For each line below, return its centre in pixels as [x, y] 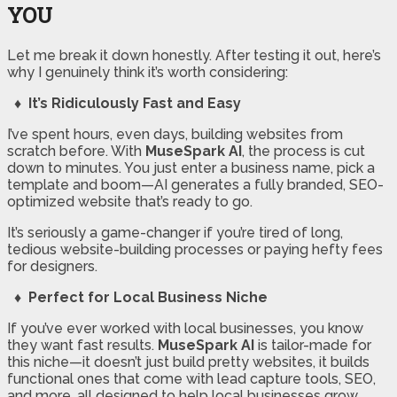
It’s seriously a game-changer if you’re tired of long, [175, 233]
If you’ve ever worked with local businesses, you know [185, 329]
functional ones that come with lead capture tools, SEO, [191, 379]
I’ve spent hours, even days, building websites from [175, 135]
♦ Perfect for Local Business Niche [137, 298]
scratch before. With [76, 152]
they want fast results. [82, 346]
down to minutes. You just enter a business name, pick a [191, 168]
